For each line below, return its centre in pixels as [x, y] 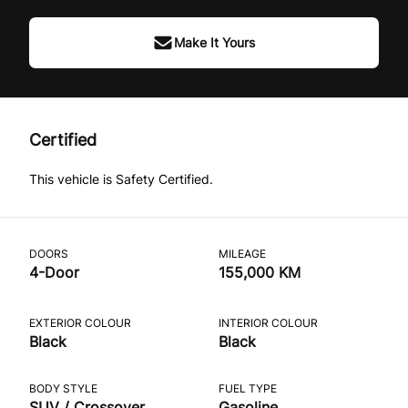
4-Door [54, 272]
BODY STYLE [63, 388]
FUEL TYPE [247, 388]
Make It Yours [215, 42]
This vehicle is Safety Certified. [121, 178]
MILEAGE [242, 253]
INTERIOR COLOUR [268, 322]
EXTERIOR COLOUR [80, 322]
